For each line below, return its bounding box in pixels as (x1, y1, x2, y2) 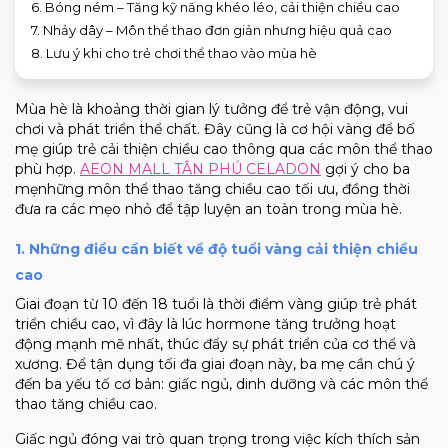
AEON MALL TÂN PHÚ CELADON (80, 159, 321, 178)
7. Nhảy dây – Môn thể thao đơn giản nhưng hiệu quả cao (31, 21, 395, 38)
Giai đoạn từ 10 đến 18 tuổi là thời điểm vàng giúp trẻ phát (15, 294, 417, 313)
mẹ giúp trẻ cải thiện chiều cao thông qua (15, 139, 309, 158)
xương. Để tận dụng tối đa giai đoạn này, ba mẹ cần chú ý (15, 354, 415, 373)
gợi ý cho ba (321, 159, 410, 178)
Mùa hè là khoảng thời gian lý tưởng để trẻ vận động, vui (15, 99, 408, 118)
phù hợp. (15, 159, 80, 178)
